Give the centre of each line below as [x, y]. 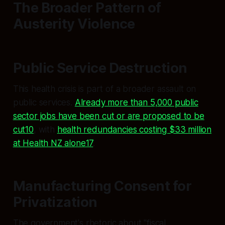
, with [45, 130]
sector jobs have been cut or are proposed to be [108, 116]
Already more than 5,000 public [136, 103]
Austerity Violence [74, 24]
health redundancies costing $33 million [134, 130]
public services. [44, 103]
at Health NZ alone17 [53, 143]
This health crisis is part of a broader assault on [104, 89]
